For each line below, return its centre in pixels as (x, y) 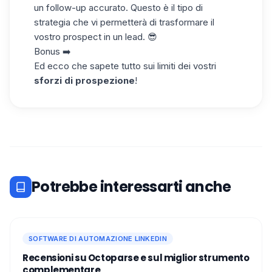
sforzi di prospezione (84, 80)
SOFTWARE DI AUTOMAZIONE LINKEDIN (98, 238)
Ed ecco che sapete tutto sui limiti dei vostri (125, 66)
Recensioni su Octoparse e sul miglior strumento (136, 257)
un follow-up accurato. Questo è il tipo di (118, 7)
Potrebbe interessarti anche (131, 186)
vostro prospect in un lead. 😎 (96, 36)
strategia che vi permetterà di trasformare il (124, 22)
